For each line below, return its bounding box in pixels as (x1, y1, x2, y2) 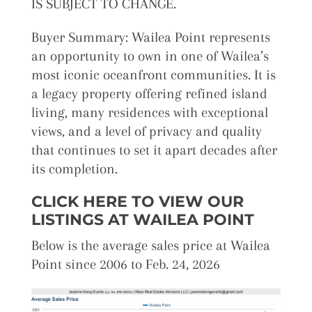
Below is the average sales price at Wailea (31, 237, 270, 253)
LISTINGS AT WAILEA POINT (31, 210, 258, 229)
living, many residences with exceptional (31, 104, 268, 120)
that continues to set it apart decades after (31, 141, 277, 158)
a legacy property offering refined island (31, 85, 267, 102)
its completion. (31, 160, 118, 177)
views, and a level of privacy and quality (31, 123, 262, 139)
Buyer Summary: (31, 29, 132, 45)
